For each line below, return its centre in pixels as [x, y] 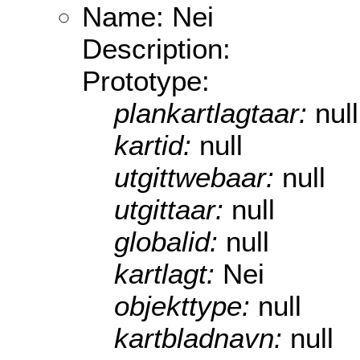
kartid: [157, 145]
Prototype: [146, 81]
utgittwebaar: [198, 178]
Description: [156, 49]
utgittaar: [173, 210]
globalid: [170, 242]
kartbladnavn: [202, 338]
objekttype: [186, 306]
